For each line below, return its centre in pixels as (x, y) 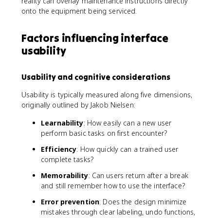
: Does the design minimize (143, 202)
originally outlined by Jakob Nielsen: (78, 105)
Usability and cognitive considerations (96, 77)
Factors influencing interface (95, 38)
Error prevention (70, 202)
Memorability (65, 175)
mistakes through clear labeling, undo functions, (118, 212)
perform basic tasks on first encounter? (104, 133)
